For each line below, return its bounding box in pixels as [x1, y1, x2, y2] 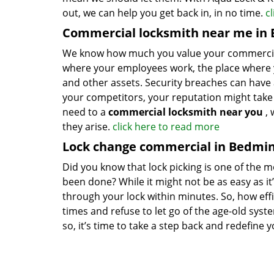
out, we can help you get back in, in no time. [62, 6, 265, 20]
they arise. [62, 120, 113, 133]
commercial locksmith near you [108, 105, 263, 119]
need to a [62, 105, 108, 119]
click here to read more [113, 120, 220, 133]
